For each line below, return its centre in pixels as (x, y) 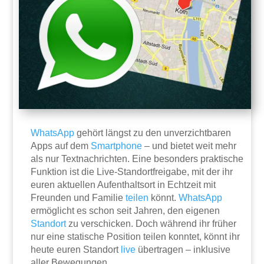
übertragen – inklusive (183, 250)
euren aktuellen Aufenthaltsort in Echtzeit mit (123, 185)
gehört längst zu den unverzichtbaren (153, 133)
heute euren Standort (76, 250)
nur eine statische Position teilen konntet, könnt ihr (136, 237)
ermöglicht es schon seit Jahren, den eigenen (126, 211)
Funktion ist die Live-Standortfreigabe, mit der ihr (132, 172)
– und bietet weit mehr (189, 146)
